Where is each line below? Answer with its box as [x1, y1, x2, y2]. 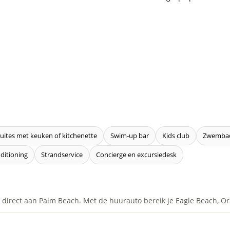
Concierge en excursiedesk [96, 150, 177, 160]
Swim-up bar [110, 131, 149, 141]
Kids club [162, 131, 189, 141]
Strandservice [41, 150, 83, 160]
